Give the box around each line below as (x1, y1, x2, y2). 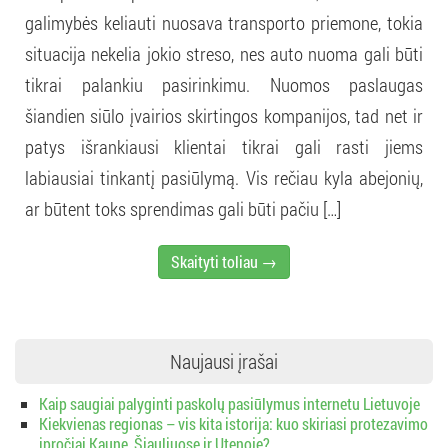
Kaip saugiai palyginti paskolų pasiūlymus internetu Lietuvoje (39, 392, 420, 414)
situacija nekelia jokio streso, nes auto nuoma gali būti (25, 40, 423, 66)
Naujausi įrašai (170, 347, 278, 374)
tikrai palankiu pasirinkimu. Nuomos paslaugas (25, 71, 423, 97)
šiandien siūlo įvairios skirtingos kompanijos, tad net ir (25, 102, 423, 128)
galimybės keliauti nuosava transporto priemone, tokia (25, 9, 423, 35)
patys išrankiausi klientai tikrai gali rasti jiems (25, 133, 423, 159)
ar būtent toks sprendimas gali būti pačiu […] (25, 195, 341, 221)
